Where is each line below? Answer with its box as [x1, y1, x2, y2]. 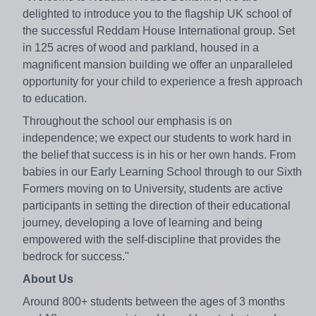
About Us [23, 273, 73, 286]
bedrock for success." [23, 250, 129, 263]
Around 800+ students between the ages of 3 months [23, 296, 285, 308]
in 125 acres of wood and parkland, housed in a [23, 42, 259, 54]
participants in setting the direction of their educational [23, 200, 291, 212]
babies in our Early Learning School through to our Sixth [23, 166, 302, 178]
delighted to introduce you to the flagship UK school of [23, 8, 291, 20]
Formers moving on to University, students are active [23, 183, 283, 195]
